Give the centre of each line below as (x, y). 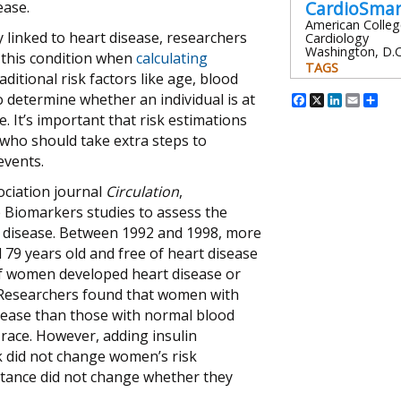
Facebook (346, 100)
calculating (172, 58)
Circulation (142, 191)
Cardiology (337, 38)
